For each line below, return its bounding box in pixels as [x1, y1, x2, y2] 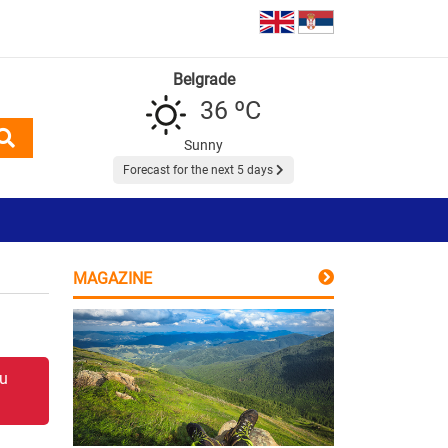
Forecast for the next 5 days [123, 162, 276, 177]
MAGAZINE [73, 268, 152, 288]
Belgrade [172, 69, 235, 89]
